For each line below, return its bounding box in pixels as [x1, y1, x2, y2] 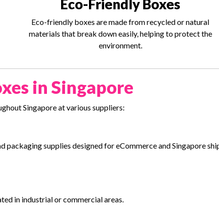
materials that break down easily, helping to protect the [28, 29, 212, 39]
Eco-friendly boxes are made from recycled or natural [31, 17, 210, 27]
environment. [98, 41, 142, 50]
